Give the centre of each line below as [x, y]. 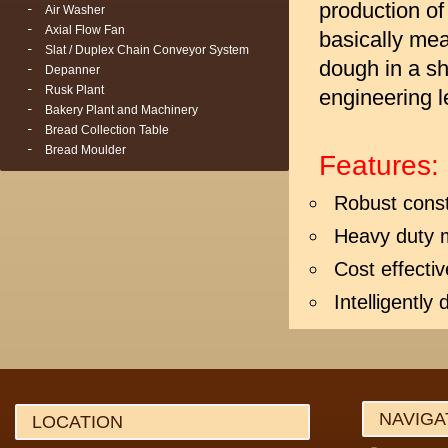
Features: [379, 165]
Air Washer [75, 10]
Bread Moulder [85, 150]
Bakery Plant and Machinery [121, 110]
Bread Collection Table [107, 130]
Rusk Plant [74, 90]
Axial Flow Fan [85, 30]
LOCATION [77, 422]
